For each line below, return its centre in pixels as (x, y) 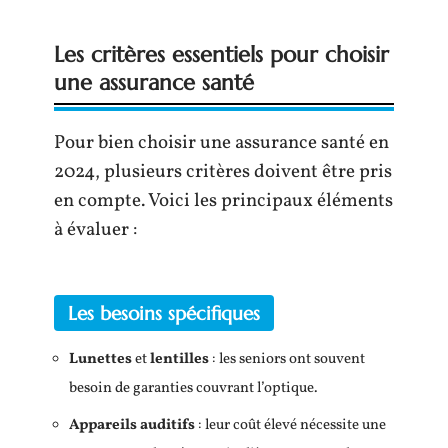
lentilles (179, 359)
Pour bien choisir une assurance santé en (221, 142)
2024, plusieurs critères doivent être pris (223, 171)
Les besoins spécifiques (164, 313)
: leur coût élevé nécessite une (290, 425)
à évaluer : (95, 229)
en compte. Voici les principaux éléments (223, 200)
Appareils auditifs (132, 425)
